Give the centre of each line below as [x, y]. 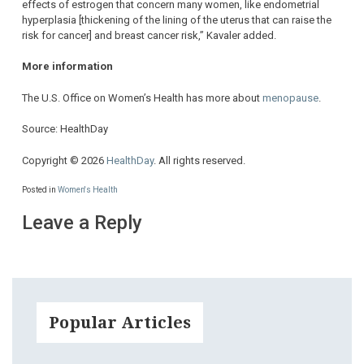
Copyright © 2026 [64, 160]
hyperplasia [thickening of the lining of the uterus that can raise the [177, 19]
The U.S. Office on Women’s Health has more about [142, 97]
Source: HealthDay [65, 129]
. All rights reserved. [199, 160]
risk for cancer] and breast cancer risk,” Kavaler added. [149, 35]
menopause [290, 97]
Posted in [40, 190]
